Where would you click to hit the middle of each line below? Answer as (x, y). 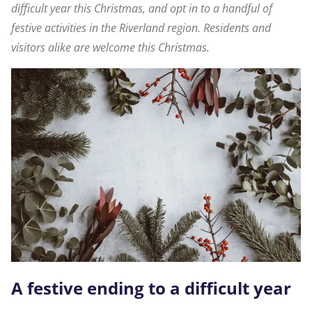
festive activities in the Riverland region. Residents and (141, 28)
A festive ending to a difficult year (151, 288)
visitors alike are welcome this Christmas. (110, 47)
